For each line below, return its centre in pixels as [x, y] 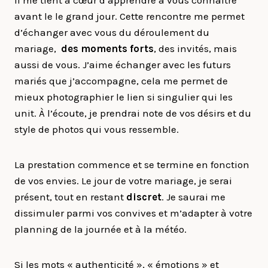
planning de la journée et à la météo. [100, 229]
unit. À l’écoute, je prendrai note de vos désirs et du [133, 113]
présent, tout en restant [70, 197]
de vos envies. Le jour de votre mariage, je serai [123, 181]
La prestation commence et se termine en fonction [132, 165]
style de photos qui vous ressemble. [97, 129]
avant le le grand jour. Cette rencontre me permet [130, 16]
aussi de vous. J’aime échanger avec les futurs [123, 65]
